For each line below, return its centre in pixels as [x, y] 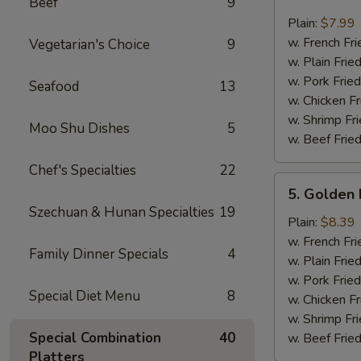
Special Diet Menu [85, 296]
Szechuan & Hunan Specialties [122, 212]
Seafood [54, 87]
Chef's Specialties [83, 170]
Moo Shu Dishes [79, 129]
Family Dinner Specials [99, 254]
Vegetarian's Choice [89, 45]
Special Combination [95, 338]
